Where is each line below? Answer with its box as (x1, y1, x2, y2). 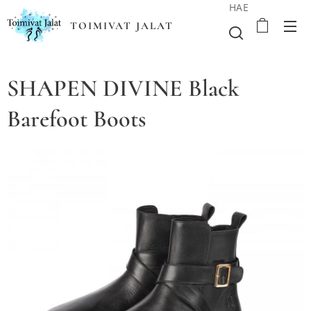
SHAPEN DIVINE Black (7, 74, 239, 103)
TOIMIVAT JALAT (70, 19, 174, 32)
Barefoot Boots (7, 105, 146, 133)
